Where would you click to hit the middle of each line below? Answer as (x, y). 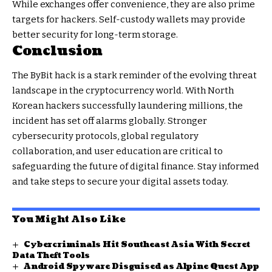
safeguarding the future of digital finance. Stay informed (136, 166)
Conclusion (57, 51)
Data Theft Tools (51, 255)
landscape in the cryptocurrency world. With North (123, 90)
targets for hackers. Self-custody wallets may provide (129, 20)
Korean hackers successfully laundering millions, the (127, 105)
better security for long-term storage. (95, 35)
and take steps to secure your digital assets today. (120, 181)
